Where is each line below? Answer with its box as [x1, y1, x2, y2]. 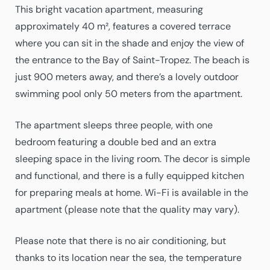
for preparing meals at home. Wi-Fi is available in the [15, 186, 248, 199]
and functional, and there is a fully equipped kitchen [15, 169, 244, 182]
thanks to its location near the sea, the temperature [15, 251, 242, 264]
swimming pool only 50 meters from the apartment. [15, 87, 242, 100]
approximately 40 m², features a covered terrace [15, 20, 231, 33]
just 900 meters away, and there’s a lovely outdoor [15, 71, 239, 83]
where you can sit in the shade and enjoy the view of [15, 37, 244, 49]
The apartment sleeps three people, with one [15, 119, 213, 131]
